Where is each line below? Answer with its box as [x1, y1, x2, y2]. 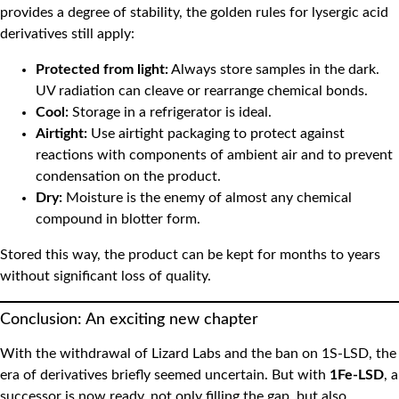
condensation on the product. [36, 168, 221, 183]
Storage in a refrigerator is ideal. [69, 104, 272, 119]
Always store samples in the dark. [168, 61, 379, 77]
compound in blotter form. [36, 211, 200, 226]
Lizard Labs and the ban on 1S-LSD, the [151, 346, 396, 361]
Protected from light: [36, 61, 168, 77]
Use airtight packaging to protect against [87, 126, 345, 141]
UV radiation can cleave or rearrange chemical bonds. [36, 83, 368, 98]
